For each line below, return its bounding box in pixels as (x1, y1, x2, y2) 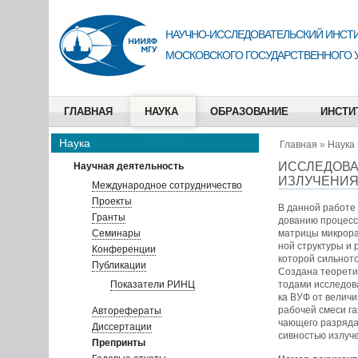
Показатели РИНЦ (109, 279, 195, 290)
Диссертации (91, 321, 152, 332)
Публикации (91, 260, 146, 271)
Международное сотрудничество (91, 180, 242, 191)
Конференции (91, 244, 156, 255)
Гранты (91, 212, 125, 223)
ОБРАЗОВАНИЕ (209, 105, 288, 117)
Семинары (91, 228, 141, 239)
